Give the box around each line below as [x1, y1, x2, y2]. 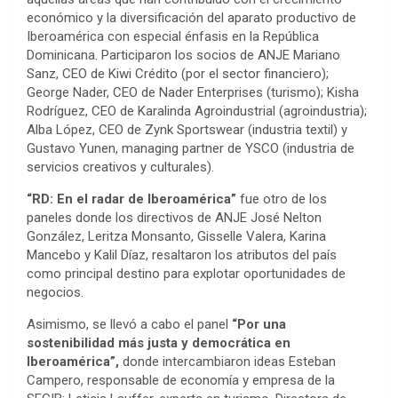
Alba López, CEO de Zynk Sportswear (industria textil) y [27, 121, 347, 138]
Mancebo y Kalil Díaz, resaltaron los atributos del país [27, 246, 337, 263]
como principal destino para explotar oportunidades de [27, 265, 346, 282]
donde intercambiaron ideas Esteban [119, 353, 336, 370]
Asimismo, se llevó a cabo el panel [27, 315, 232, 332]
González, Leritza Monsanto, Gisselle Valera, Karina [27, 227, 326, 244]
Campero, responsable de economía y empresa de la [27, 371, 335, 388]
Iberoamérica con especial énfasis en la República [27, 28, 319, 44]
